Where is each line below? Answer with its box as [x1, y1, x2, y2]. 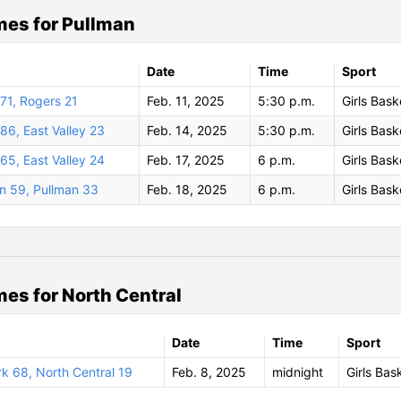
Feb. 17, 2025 [146, 151, 225, 167]
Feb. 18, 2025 [146, 181, 227, 197]
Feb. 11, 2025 [146, 92, 225, 108]
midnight [271, 363, 323, 380]
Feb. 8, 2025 [171, 363, 246, 380]
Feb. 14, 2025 [146, 122, 227, 138]
